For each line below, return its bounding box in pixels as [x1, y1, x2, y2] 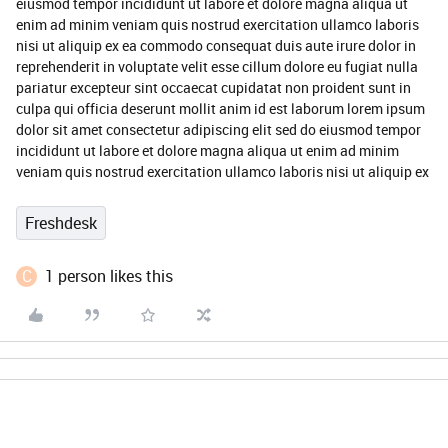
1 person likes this [45, 265, 173, 287]
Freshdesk [25, 212, 97, 234]
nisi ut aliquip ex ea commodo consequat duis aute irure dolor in [16, 36, 416, 55]
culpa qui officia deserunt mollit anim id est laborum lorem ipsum [16, 99, 425, 118]
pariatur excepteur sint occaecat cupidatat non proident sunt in [16, 78, 411, 97]
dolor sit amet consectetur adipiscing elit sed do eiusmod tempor [16, 120, 421, 139]
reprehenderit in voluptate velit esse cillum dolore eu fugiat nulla [16, 57, 418, 76]
